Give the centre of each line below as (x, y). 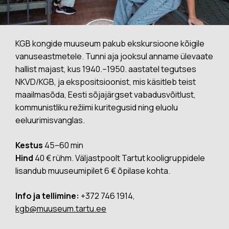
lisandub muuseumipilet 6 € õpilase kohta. (93, 171)
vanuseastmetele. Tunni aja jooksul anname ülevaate (114, 56)
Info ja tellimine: (48, 196)
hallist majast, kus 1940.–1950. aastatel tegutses (106, 69)
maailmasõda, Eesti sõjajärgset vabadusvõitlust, (106, 95)
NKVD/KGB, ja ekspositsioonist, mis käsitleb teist (106, 82)
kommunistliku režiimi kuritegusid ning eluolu (97, 107)
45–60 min (63, 145)
